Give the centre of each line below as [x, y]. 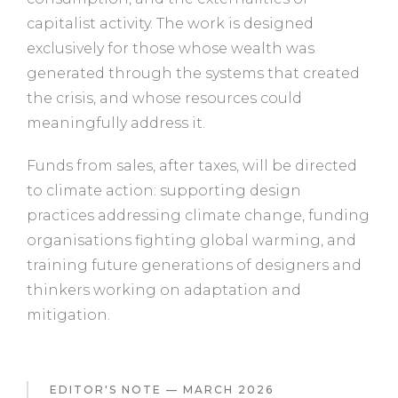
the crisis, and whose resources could [164, 98]
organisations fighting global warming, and [191, 240]
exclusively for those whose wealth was [171, 48]
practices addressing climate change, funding [198, 215]
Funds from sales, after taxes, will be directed [192, 165]
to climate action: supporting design [164, 190]
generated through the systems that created [193, 73]
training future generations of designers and [194, 265]
